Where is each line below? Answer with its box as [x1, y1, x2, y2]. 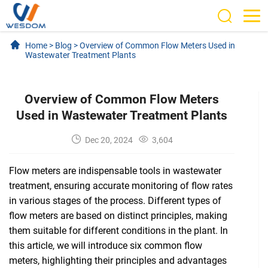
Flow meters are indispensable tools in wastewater [9, 165, 221, 177]
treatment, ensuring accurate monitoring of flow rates [9, 180, 233, 192]
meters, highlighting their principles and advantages [9, 255, 227, 267]
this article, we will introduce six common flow [9, 240, 202, 252]
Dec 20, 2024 [84, 135, 133, 145]
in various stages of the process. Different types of [9, 195, 221, 207]
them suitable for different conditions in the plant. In [9, 225, 228, 237]
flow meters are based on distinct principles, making [9, 210, 227, 222]
